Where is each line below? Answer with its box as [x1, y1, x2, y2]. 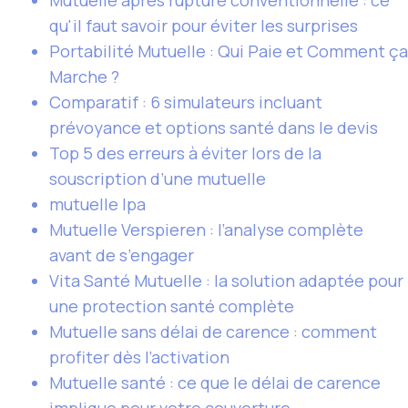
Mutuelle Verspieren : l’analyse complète [49, 219, 363, 240]
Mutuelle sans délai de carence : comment [49, 321, 377, 342]
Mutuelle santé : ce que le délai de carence [49, 372, 381, 393]
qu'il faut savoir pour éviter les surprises [49, 15, 358, 36]
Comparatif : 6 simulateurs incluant [49, 91, 322, 113]
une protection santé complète [49, 295, 294, 317]
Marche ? [49, 66, 119, 87]
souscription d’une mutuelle [49, 168, 266, 189]
